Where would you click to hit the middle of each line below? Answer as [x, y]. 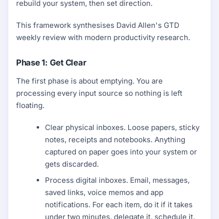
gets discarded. [72, 164]
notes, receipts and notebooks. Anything [115, 139]
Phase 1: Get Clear [51, 62]
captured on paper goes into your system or [121, 152]
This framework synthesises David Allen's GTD [98, 25]
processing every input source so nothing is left [99, 93]
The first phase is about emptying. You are [89, 81]
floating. [30, 105]
